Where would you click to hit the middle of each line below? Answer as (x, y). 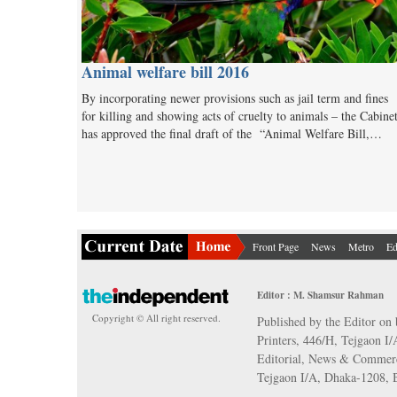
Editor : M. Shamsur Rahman (321, 295)
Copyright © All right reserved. (156, 318)
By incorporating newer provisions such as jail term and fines (235, 97)
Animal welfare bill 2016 (165, 71)
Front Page (276, 246)
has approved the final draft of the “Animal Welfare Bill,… (232, 133)
